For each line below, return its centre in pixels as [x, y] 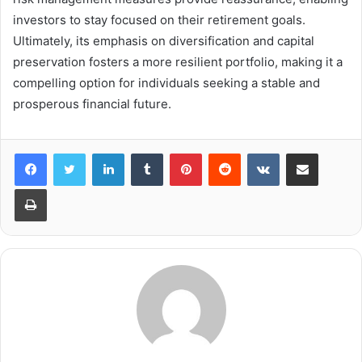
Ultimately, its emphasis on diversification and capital [164, 41]
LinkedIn [145, 153]
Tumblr [179, 153]
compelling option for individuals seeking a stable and [166, 83]
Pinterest [224, 153]
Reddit [256, 153]
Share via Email [330, 153]
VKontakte [305, 153]
